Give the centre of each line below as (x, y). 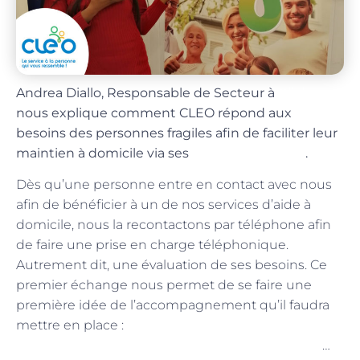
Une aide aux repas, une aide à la (231, 325)
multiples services (249, 153)
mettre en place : (72, 325)
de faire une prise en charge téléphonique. (152, 245)
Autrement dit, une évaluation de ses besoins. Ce (172, 265)
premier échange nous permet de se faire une (164, 285)
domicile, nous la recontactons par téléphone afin (174, 225)
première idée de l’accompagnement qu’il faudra (173, 305)
